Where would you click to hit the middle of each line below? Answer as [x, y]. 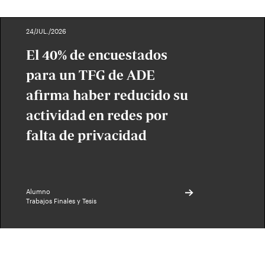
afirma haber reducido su [107, 95]
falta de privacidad [86, 135]
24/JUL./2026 [46, 31]
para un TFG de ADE [90, 75]
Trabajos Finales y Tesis [61, 201]
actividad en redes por [97, 115]
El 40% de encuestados [96, 55]
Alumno [38, 191]
